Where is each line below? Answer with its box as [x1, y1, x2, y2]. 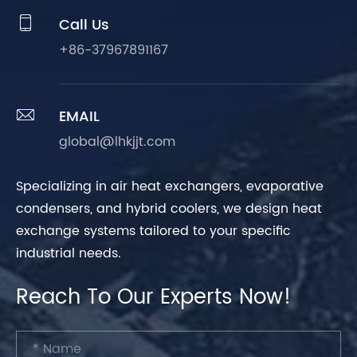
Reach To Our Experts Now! [16, 280, 292, 315]
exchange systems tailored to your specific [16, 220, 291, 241]
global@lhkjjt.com [59, 131, 175, 152]
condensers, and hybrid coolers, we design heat [16, 198, 322, 219]
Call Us [59, 13, 109, 37]
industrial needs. [16, 242, 121, 264]
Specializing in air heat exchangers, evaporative [16, 175, 324, 197]
